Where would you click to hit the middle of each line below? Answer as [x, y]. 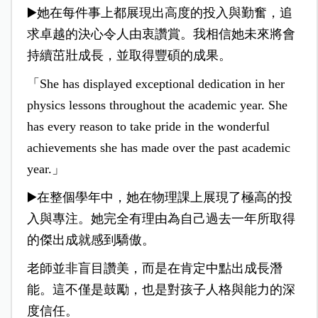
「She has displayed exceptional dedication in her [155, 84]
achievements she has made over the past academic [158, 148]
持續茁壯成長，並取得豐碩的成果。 [129, 56]
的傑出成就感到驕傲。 [91, 240]
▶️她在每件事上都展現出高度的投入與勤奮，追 [159, 13]
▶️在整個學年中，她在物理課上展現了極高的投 [159, 198]
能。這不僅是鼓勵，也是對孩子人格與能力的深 [161, 290]
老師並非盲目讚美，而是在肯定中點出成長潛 [154, 269]
